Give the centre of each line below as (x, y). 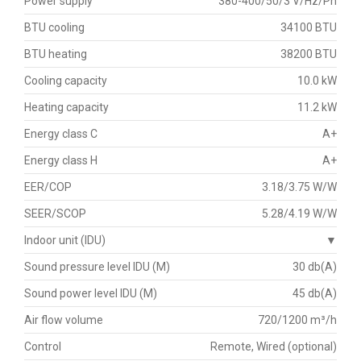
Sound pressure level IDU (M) (97, 266)
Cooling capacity (66, 80)
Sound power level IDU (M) (91, 293)
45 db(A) (315, 293)
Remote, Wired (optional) (274, 346)
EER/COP (48, 187)
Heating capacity (66, 107)
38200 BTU (309, 54)
